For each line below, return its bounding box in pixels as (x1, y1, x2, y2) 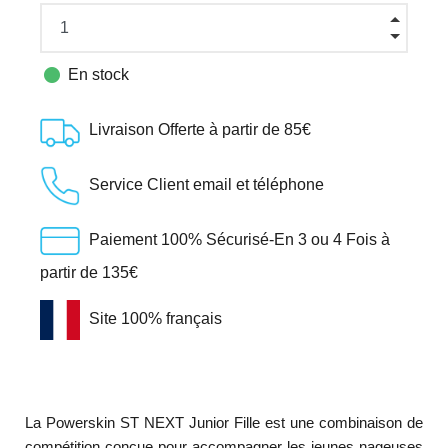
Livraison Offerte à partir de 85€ (88, 120, 311, 138)
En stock (63, 65, 129, 83)
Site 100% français (88, 309, 222, 327)
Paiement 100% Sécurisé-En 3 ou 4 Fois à (88, 230, 390, 248)
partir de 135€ (39, 263, 138, 281)
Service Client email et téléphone (88, 175, 324, 193)
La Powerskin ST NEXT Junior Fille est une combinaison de (25, 413, 423, 431)
